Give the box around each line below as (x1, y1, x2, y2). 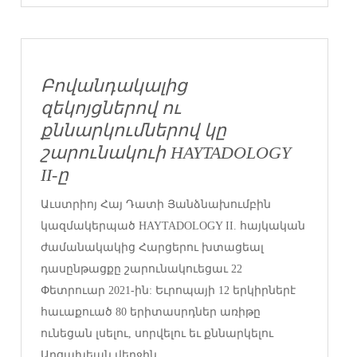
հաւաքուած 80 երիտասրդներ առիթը (41, 305, 261, 318)
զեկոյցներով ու (41, 98, 182, 118)
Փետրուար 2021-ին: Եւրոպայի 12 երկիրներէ (41, 284, 296, 296)
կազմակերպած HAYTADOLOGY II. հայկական (41, 219, 306, 232)
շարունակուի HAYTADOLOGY (41, 143, 292, 163)
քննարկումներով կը (41, 120, 227, 140)
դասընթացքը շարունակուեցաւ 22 (41, 262, 243, 275)
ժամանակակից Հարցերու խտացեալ (41, 241, 265, 253)
